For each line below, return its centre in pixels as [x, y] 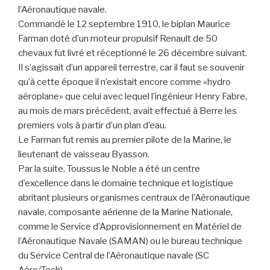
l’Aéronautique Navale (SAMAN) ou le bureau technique [130, 241]
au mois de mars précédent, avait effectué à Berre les [127, 111]
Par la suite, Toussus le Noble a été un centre [109, 169]
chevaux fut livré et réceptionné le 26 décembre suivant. [133, 53]
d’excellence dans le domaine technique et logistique [126, 184]
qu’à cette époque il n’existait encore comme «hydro [124, 82]
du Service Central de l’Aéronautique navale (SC [114, 256]
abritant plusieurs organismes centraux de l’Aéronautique [134, 198]
